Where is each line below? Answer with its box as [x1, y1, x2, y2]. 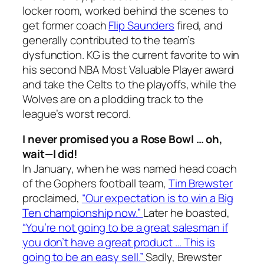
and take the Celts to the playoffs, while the [22, 76, 236, 92]
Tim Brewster [169, 176, 233, 192]
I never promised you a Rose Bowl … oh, [22, 131, 223, 147]
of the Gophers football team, [22, 176, 169, 192]
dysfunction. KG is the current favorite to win [22, 47, 240, 62]
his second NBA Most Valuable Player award [22, 61, 234, 77]
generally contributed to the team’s [22, 32, 195, 48]
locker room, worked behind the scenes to [22, 2, 229, 18]
